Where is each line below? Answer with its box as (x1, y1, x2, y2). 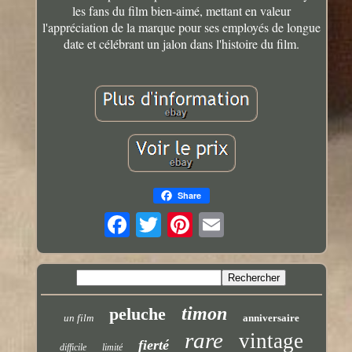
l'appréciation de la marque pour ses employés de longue (42, 19, 321, 36)
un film (63, 312, 93, 324)
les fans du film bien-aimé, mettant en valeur (71, 2, 291, 20)
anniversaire (242, 312, 299, 324)
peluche (108, 304, 166, 324)
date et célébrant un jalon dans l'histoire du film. (63, 35, 299, 53)
